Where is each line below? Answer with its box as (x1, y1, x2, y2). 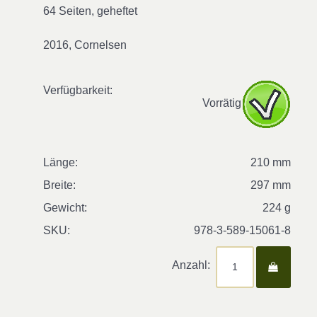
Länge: (43, 156, 78, 168)
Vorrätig (202, 97, 241, 110)
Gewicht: (43, 202, 87, 214)
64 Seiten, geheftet (43, 5, 137, 17)
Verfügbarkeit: (43, 84, 113, 96)
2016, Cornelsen (43, 39, 127, 51)
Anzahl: (172, 258, 211, 271)
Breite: (43, 179, 76, 191)
